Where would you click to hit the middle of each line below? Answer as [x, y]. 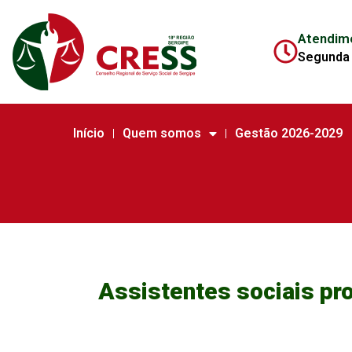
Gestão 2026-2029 [289, 133]
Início [88, 133]
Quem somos [162, 133]
